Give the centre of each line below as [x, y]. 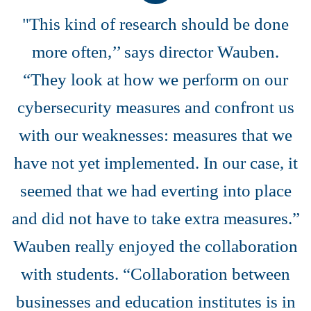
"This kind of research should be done [155, 24]
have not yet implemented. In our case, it [155, 163]
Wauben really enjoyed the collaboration [155, 246]
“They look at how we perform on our [155, 80]
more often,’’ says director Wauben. [155, 52]
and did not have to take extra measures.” [155, 219]
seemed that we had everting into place [155, 191]
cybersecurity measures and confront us [155, 108]
